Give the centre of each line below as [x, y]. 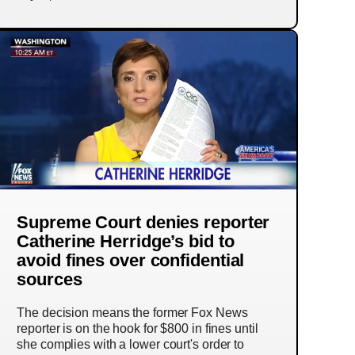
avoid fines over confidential [131, 260]
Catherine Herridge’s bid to [126, 241]
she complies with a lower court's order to [131, 344]
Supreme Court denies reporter [143, 222]
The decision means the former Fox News [132, 313]
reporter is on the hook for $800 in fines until [137, 328]
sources [50, 279]
